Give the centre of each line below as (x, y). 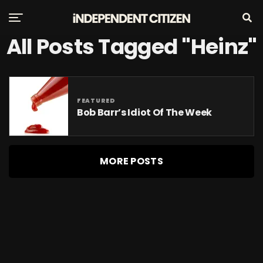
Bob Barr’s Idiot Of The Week (145, 112)
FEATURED (96, 100)
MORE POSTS (131, 161)
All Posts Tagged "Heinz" (131, 47)
